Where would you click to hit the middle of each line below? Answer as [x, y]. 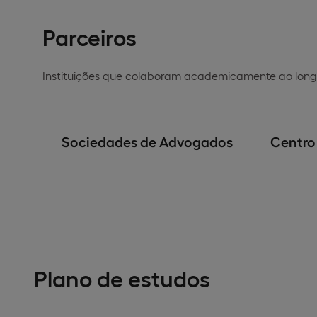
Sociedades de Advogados [147, 141]
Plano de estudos [122, 278]
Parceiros [90, 36]
